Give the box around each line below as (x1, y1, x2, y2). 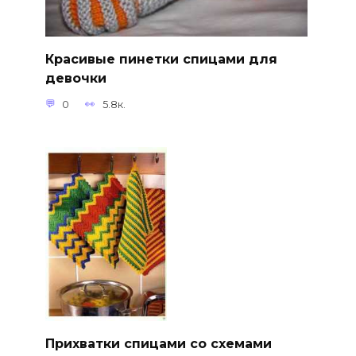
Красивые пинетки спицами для (44, 51, 277, 67)
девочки (44, 70, 106, 86)
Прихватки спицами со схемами (44, 335, 272, 351)
